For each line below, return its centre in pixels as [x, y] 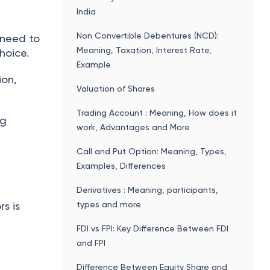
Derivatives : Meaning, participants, [148, 190]
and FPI [91, 243]
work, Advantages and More [133, 127]
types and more [109, 204]
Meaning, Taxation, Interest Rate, [144, 50]
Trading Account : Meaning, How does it [157, 112]
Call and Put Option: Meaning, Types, [152, 151]
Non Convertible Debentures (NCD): [148, 35]
